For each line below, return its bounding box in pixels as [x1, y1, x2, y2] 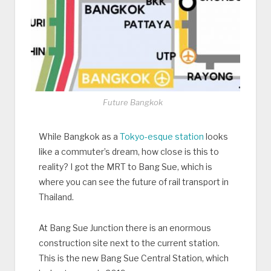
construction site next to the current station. [38, 237, 220, 248]
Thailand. [38, 191, 74, 202]
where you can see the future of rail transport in [38, 176, 229, 187]
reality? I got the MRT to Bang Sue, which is [38, 161, 212, 172]
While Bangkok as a [38, 131, 120, 142]
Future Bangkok [102, 97, 163, 107]
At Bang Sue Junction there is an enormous [38, 222, 211, 233]
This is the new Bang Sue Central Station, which [38, 252, 229, 263]
